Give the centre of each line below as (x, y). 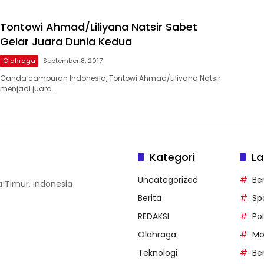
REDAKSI (154, 217)
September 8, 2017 (72, 61)
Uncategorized (168, 180)
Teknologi (158, 253)
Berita (150, 198)
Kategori (172, 157)
